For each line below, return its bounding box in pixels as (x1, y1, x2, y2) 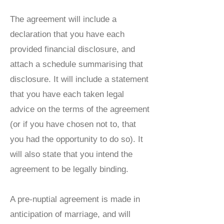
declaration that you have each (10, 29, 124, 39)
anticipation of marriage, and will (10, 209, 130, 219)
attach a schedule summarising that (10, 59, 143, 69)
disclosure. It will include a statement (10, 74, 148, 84)
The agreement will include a (10, 14, 116, 24)
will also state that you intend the (10, 149, 132, 159)
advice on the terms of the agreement (10, 104, 149, 114)
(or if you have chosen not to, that (10, 119, 136, 129)
